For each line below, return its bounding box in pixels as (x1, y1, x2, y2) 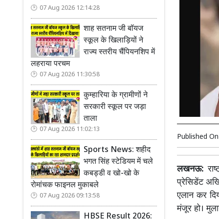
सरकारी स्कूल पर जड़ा (84, 102, 146, 112)
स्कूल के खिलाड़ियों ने (84, 36, 143, 46)
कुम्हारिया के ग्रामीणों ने (84, 90, 148, 101)
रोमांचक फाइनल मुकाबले (31, 180, 99, 191)
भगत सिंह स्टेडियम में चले (84, 157, 153, 167)
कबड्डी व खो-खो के (84, 169, 139, 179)
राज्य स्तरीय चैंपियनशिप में (84, 47, 155, 58)
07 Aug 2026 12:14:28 (40, 4, 100, 12)
